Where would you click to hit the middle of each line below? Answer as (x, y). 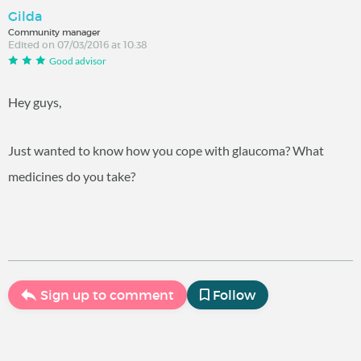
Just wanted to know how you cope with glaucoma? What (166, 151)
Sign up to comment (107, 295)
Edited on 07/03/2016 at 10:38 (78, 44)
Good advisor (78, 60)
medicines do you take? (73, 176)
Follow (234, 295)
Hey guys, (35, 102)
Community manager (54, 32)
